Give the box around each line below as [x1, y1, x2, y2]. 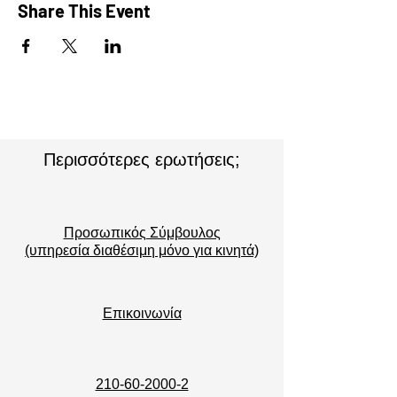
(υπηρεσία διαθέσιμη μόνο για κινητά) [25, 243, 259, 258]
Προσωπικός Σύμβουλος [63, 225, 221, 240]
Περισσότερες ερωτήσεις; [43, 150, 240, 169]
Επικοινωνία [102, 306, 182, 321]
